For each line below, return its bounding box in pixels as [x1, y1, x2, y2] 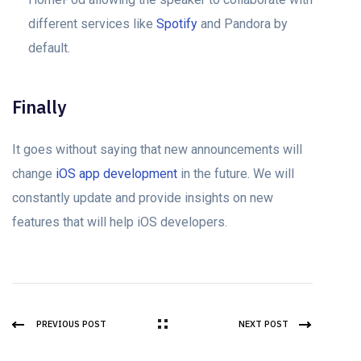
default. [28, 39, 70, 56]
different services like [28, 15, 153, 31]
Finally [12, 96, 66, 119]
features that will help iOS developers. [12, 214, 227, 230]
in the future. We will [177, 165, 294, 181]
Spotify [156, 15, 197, 31]
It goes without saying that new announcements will [12, 141, 302, 157]
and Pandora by [201, 15, 288, 31]
